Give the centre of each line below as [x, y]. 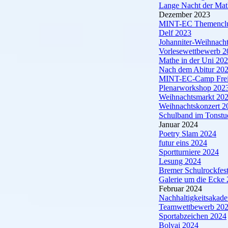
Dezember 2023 [184, 15]
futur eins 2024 [183, 143]
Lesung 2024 [180, 161]
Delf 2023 [175, 33]
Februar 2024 [180, 189]
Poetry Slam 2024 [188, 134]
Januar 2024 [178, 124]
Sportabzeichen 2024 [193, 216]
